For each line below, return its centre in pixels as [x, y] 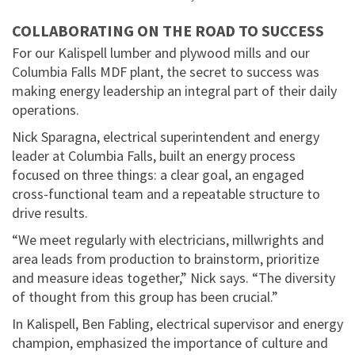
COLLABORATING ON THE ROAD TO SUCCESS [168, 30]
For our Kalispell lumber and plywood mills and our [161, 52]
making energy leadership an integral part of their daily [174, 90]
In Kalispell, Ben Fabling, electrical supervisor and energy [177, 323]
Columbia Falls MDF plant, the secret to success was [166, 71]
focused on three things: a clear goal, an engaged [158, 174]
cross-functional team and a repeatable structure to [166, 193]
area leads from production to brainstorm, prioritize [166, 258]
